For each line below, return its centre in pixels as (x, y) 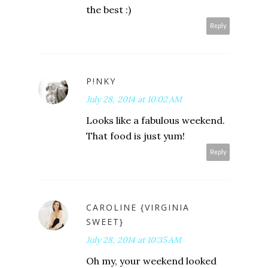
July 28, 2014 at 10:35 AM (134, 240)
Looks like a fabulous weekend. (156, 120)
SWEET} (105, 221)
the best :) (109, 9)
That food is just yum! (135, 135)
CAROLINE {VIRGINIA (138, 207)
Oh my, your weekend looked (151, 261)
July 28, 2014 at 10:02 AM (134, 99)
